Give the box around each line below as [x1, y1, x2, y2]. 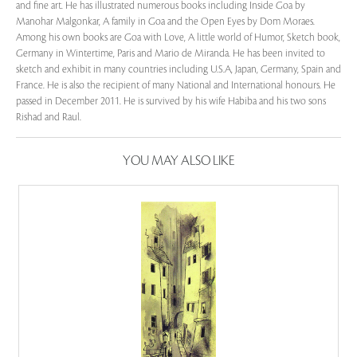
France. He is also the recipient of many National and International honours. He [16, 80, 335, 91]
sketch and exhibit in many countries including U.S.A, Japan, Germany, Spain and [16, 64, 341, 75]
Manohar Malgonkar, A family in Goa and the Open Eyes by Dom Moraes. [16, 16, 315, 27]
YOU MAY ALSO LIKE [123, 154, 234, 168]
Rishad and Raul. [16, 112, 81, 123]
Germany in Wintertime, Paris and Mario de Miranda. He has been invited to [16, 48, 325, 59]
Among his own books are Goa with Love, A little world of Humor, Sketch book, [16, 32, 340, 43]
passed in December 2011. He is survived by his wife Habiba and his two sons [16, 96, 326, 107]
